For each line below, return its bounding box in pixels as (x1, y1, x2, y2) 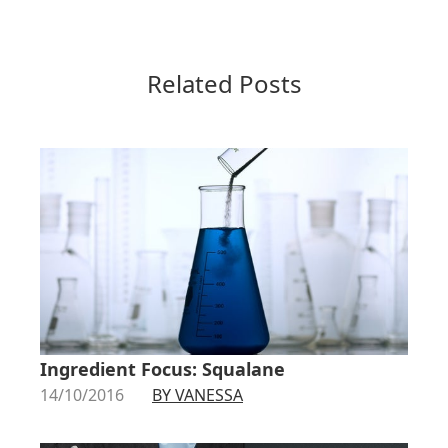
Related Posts (146, 67, 302, 100)
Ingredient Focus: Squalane (40, 356, 285, 381)
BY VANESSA (152, 383, 243, 406)
